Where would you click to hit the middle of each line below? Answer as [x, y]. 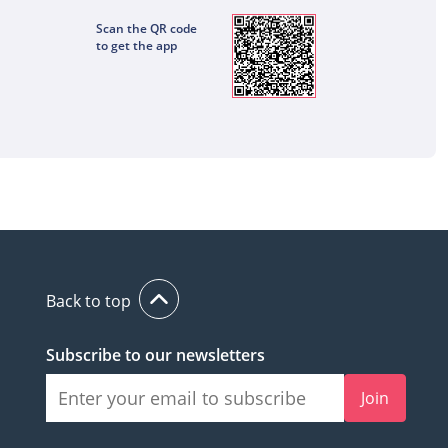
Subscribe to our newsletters [155, 354]
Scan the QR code [146, 28]
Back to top [88, 300]
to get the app [136, 45]
